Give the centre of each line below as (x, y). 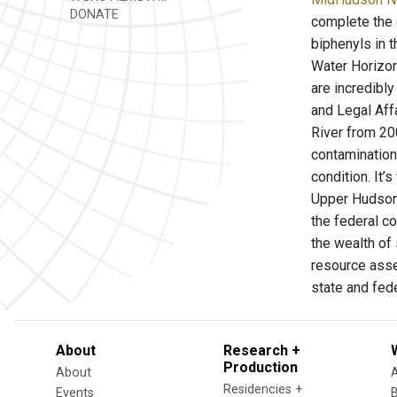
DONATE (93, 15)
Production (261, 367)
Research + (262, 350)
